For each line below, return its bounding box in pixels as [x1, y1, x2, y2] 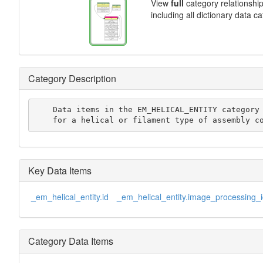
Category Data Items [28, 234, 113, 248]
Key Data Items [28, 163, 92, 177]
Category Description [28, 71, 116, 85]
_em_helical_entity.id [31, 190, 109, 203]
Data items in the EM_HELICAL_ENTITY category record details [34, 105, 53, 114]
